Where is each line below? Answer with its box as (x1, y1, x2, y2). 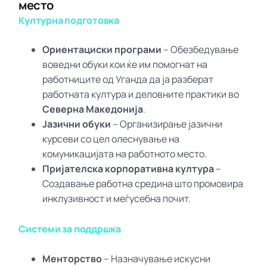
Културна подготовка (18, 13, 119, 27)
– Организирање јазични (111, 117, 223, 131)
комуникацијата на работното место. (42, 147, 207, 161)
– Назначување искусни (102, 252, 211, 265)
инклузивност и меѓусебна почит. (42, 192, 191, 206)
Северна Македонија (42, 103, 144, 116)
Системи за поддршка (18, 222, 121, 236)
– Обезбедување (162, 43, 239, 57)
